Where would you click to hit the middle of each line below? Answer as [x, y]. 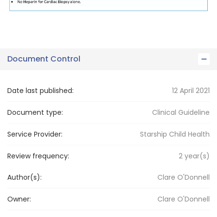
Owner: [19, 199]
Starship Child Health [175, 134]
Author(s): [24, 177]
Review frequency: [38, 156]
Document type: [35, 112]
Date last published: [40, 90]
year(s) [196, 156]
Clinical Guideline [181, 112]
